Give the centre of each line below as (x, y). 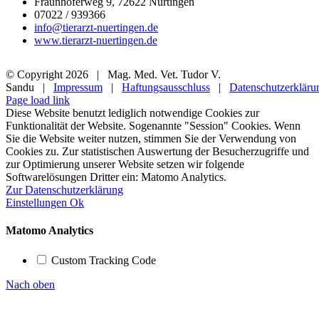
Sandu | (30, 88)
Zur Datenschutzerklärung (64, 190)
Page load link (38, 100)
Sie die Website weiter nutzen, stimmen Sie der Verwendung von (151, 139)
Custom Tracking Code (104, 260)
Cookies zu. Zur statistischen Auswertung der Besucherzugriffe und (157, 152)
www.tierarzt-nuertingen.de (96, 41)
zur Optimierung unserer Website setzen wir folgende (125, 164)
